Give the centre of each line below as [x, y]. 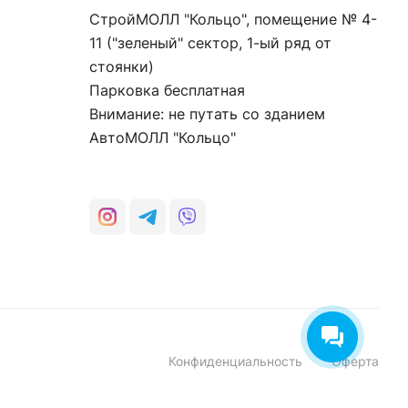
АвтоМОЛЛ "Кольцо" [163, 138]
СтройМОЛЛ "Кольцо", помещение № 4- [233, 19]
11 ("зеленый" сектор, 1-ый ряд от [210, 43]
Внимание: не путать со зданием [209, 114]
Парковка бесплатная [167, 90]
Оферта [355, 361]
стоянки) [122, 66]
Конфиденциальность [235, 361]
